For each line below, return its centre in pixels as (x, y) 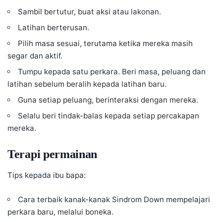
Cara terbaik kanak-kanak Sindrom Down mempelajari (114, 200)
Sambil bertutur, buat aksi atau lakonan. (90, 11)
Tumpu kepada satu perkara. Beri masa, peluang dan (112, 71)
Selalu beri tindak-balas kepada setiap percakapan (109, 115)
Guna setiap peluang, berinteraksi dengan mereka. (108, 100)
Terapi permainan (53, 154)
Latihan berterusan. (54, 27)
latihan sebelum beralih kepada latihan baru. (87, 84)
